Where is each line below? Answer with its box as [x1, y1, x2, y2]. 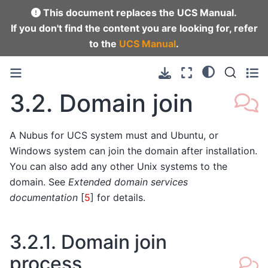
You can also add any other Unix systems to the [10, 160, 227, 172]
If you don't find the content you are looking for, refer [10, 22, 258, 34]
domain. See [10, 175, 68, 188]
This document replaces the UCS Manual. [41, 7, 237, 19]
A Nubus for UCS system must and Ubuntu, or [10, 129, 218, 141]
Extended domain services [68, 175, 188, 188]
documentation [10, 191, 78, 203]
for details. [94, 191, 145, 203]
